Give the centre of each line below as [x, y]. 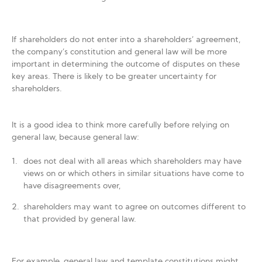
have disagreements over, [72, 186]
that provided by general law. [80, 220]
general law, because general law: [75, 138]
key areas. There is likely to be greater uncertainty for [114, 77]
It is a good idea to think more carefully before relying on [120, 125]
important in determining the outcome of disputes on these [126, 65]
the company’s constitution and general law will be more [119, 52]
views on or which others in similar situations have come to [134, 174]
